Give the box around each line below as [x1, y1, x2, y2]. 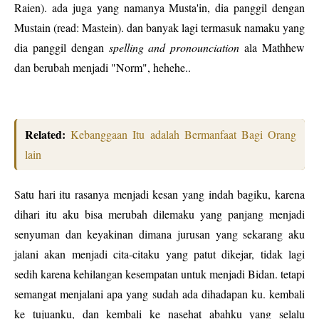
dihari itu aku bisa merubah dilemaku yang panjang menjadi [14, 206, 305, 221]
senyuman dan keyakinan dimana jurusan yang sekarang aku [14, 226, 305, 241]
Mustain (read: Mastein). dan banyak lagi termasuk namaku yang [14, 20, 305, 35]
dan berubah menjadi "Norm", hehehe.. [14, 60, 191, 75]
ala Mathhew [239, 40, 305, 55]
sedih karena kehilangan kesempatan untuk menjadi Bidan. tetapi [14, 266, 305, 281]
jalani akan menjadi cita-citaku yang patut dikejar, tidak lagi [14, 246, 305, 261]
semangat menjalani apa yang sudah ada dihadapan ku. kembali [14, 286, 305, 301]
